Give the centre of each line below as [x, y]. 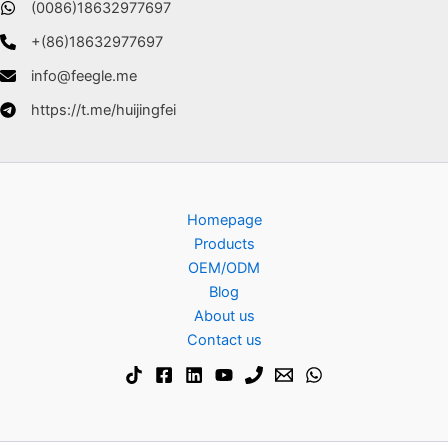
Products [224, 244]
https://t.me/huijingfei [103, 110]
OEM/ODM [224, 268]
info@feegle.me [84, 76]
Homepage [224, 220]
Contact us [224, 340]
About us [224, 316]
